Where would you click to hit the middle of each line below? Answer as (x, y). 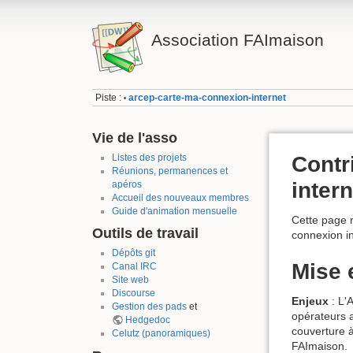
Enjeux (310, 301)
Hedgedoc (147, 320)
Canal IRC (134, 267)
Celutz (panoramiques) (161, 334)
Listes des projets (149, 157)
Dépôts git (133, 253)
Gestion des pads (149, 307)
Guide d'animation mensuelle (174, 211)
